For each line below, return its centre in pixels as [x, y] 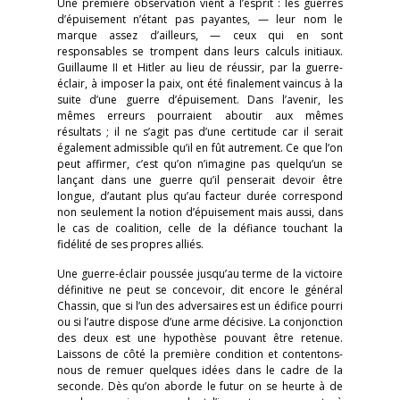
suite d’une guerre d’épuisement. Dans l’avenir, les [200, 100]
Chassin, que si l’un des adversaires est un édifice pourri [200, 306]
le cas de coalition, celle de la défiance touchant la [200, 228]
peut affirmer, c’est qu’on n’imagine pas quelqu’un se [200, 164]
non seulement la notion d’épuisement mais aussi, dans [200, 212]
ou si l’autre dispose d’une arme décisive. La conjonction [200, 322]
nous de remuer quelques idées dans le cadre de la [200, 370]
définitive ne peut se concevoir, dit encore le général [200, 290]
